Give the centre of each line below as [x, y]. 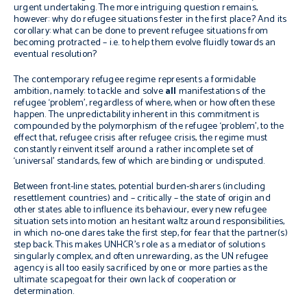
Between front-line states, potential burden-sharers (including [140, 187]
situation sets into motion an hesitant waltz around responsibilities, [149, 222]
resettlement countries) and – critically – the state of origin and [142, 198]
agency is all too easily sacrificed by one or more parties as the [141, 268]
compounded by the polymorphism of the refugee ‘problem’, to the [149, 126]
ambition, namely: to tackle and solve [89, 91]
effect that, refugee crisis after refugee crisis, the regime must [141, 138]
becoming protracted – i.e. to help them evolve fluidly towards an [145, 43]
